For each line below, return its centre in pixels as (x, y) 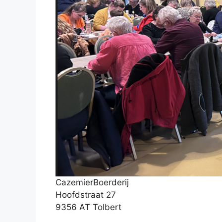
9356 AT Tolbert (88, 207)
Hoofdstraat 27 (86, 194)
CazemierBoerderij (92, 182)
